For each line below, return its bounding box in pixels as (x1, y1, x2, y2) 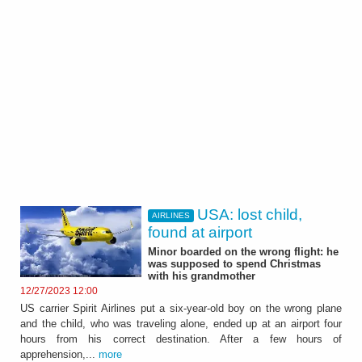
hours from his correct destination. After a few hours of (20, 333, 342, 346)
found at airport (148, 223, 252, 241)
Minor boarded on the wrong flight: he (148, 245, 339, 258)
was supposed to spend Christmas (148, 257, 321, 270)
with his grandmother (148, 269, 255, 282)
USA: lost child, (197, 205, 303, 223)
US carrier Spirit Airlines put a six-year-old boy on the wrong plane (20, 302, 342, 315)
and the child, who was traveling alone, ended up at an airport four (20, 318, 342, 330)
